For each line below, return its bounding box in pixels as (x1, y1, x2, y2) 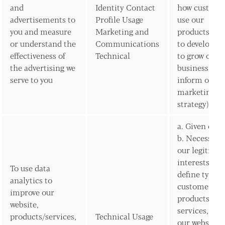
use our (177, 14, 204, 25)
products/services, (10, 210, 76, 222)
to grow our (177, 50, 218, 61)
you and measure (10, 26, 71, 37)
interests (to (177, 156, 221, 168)
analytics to (10, 174, 52, 186)
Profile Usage (95, 14, 143, 25)
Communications (95, 38, 159, 49)
